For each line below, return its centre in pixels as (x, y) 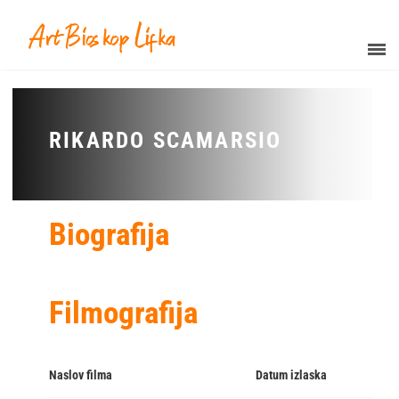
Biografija (109, 235)
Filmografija (123, 313)
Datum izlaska (291, 375)
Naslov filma (81, 375)
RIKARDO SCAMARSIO (166, 141)
